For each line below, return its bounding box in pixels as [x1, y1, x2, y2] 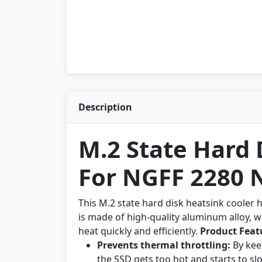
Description [78, 101, 132, 113]
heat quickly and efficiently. [78, 225, 200, 237]
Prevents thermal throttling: [97, 239, 230, 251]
